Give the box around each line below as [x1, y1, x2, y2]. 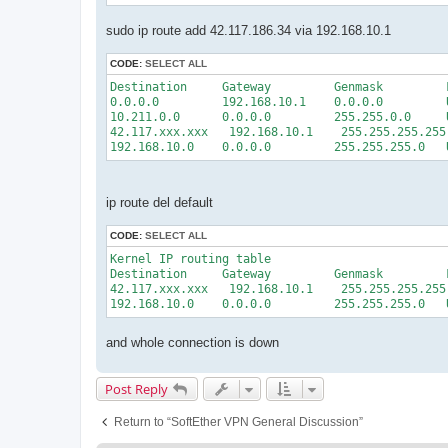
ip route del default [106, 195, 213, 211]
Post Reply [105, 380, 168, 399]
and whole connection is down [106, 335, 279, 351]
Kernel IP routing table [110, 252, 271, 267]
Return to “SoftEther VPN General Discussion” [114, 415, 363, 430]
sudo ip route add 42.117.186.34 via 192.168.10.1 [106, 22, 391, 38]
